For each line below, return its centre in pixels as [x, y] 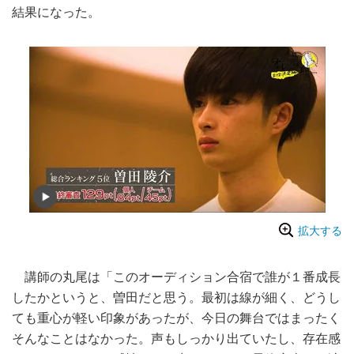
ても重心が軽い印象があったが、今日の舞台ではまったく [176, 318]
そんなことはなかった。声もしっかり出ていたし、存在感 [176, 339]
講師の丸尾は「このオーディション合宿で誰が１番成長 [176, 277]
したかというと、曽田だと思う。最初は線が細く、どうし [176, 298]
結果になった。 [56, 12]
